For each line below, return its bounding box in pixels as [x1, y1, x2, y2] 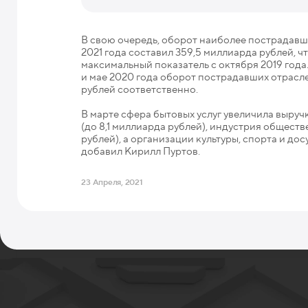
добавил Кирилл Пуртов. [81, 144, 201, 159]
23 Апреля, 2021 [81, 176, 143, 188]
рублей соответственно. [81, 82, 199, 96]
